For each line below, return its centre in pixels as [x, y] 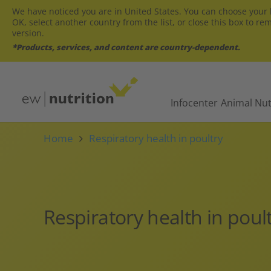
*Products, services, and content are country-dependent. [126, 47]
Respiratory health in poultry [156, 138]
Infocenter [194, 103]
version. [28, 33]
